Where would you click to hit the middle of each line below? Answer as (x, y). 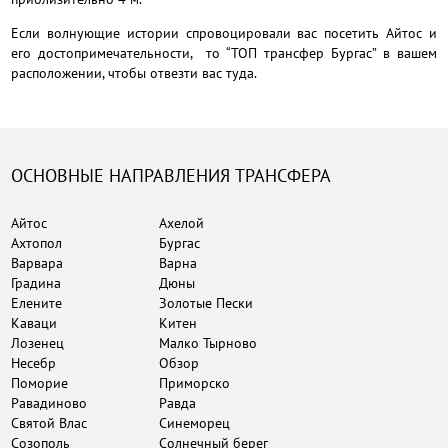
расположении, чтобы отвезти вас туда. (134, 73)
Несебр (34, 363)
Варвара (37, 263)
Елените (37, 303)
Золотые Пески (206, 303)
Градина (36, 283)
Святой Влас (49, 423)
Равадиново (49, 403)
